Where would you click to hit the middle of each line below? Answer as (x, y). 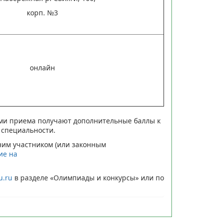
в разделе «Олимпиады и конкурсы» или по (88, 178)
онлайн (42, 68)
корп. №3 (42, 13)
